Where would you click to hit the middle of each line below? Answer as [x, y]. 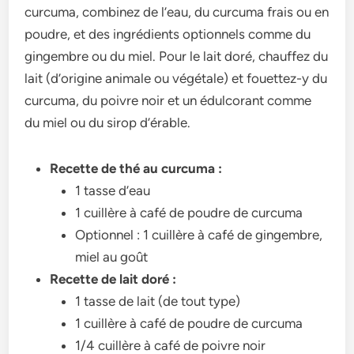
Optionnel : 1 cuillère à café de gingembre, [199, 234]
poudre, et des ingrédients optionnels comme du [168, 34]
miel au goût [112, 256]
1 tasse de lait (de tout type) [158, 301]
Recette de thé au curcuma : [136, 168]
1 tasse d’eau [113, 190]
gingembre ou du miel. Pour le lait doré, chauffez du [177, 56]
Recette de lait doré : [113, 279]
